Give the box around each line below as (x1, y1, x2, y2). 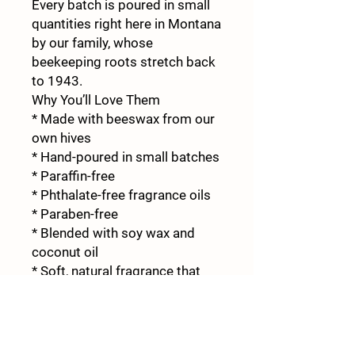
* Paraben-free (32, 205, 118, 222)
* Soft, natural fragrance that (32, 262, 200, 279)
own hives (32, 129, 91, 146)
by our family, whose (32, 34, 153, 51)
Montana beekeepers (32, 319, 158, 336)
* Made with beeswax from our (32, 110, 215, 127)
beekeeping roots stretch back (32, 53, 216, 70)
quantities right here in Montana (32, 15, 221, 32)
